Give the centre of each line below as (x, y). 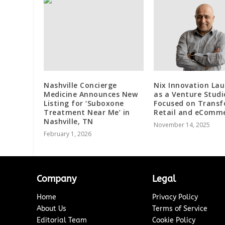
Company (57, 179)
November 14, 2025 (182, 125)
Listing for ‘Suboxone (84, 103)
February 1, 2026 (68, 134)
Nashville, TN (69, 122)
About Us (52, 209)
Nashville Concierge (80, 85)
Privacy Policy (175, 197)
